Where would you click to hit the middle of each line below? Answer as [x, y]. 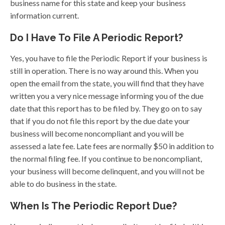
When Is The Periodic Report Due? [93, 206]
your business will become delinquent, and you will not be [107, 171]
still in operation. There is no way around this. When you [104, 71]
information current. [44, 16]
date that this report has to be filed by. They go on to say [106, 108]
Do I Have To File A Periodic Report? [96, 38]
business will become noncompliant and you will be [97, 134]
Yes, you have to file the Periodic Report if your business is [109, 58]
